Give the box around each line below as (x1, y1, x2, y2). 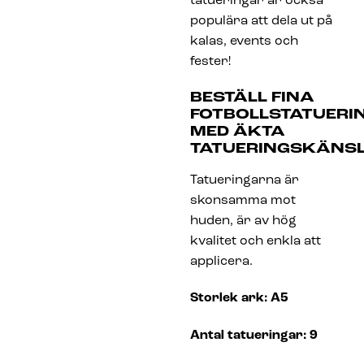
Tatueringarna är (190, 173, 299, 187)
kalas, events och (190, 34, 298, 48)
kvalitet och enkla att (190, 234, 321, 248)
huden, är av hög (190, 214, 297, 227)
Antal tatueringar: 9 (190, 329, 318, 343)
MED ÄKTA (190, 123, 285, 140)
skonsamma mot (190, 193, 296, 207)
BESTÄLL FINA (190, 89, 314, 106)
